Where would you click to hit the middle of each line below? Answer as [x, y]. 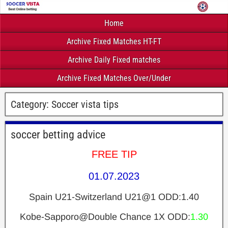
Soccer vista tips [85, 104]
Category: [31, 104]
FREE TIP [114, 154]
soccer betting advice [58, 134]
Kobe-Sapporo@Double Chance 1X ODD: [105, 217]
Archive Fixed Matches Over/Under [114, 78]
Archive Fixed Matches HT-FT [114, 41]
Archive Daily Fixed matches [114, 60]
